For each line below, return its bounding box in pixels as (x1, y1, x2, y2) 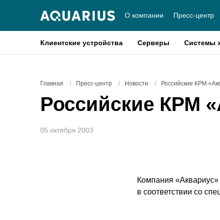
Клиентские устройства (40, 39, 123, 47)
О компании (125, 11, 164, 19)
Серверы (137, 39, 169, 47)
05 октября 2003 (40, 126, 93, 134)
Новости (125, 80, 148, 87)
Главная (40, 80, 63, 87)
